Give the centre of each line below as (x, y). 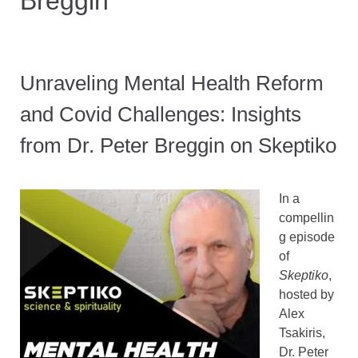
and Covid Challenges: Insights (161, 114)
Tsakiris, (302, 333)
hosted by (306, 295)
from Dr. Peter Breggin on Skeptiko (178, 145)
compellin (306, 218)
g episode (307, 237)
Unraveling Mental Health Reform (172, 83)
